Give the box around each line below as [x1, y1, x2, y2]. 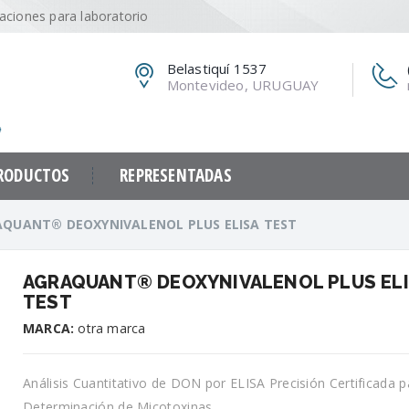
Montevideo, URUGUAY [166, 76, 320, 95]
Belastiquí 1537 [166, 59, 267, 79]
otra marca [74, 319, 146, 337]
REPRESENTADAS [120, 163, 232, 188]
